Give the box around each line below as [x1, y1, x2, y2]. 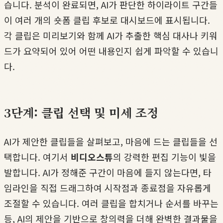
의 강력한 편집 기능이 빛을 [113, 150, 216, 164]
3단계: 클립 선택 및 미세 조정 [4, 104, 158, 121]
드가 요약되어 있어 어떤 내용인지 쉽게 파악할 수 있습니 [4, 44, 219, 58]
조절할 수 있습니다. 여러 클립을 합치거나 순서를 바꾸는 [4, 197, 219, 210]
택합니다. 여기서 [4, 150, 71, 164]
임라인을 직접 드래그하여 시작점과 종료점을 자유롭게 [4, 181, 211, 195]
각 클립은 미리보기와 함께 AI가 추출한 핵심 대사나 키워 [4, 29, 218, 42]
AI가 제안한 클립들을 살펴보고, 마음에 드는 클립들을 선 [4, 135, 218, 148]
